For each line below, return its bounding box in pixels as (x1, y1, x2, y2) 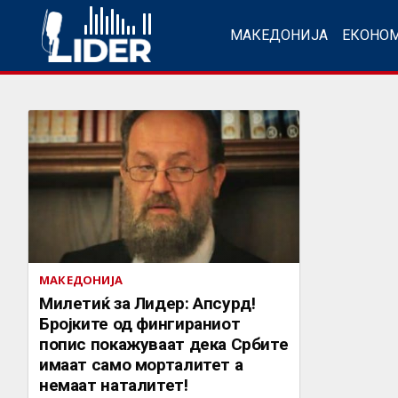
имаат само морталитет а (39, 354, 243, 375)
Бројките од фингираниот (39, 313, 241, 334)
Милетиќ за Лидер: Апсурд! (39, 292, 194, 314)
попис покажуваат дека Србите (39, 333, 289, 354)
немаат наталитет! (39, 374, 188, 395)
